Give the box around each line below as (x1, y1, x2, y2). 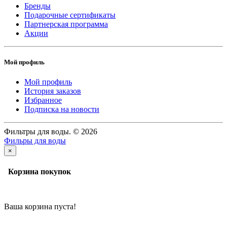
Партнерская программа (24, 20, 108, 29)
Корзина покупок (4, 167, 71, 176)
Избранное (24, 96, 62, 105)
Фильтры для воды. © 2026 (4, 127, 97, 136)
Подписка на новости (24, 105, 99, 114)
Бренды (24, 2, 51, 11)
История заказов (24, 87, 81, 96)
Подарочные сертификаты (24, 11, 116, 20)
